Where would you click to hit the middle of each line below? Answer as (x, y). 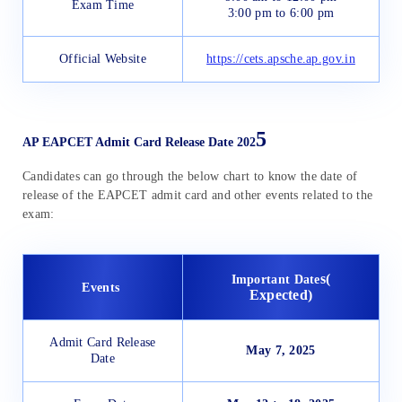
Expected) (281, 295)
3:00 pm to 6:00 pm (281, 13)
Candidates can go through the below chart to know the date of (190, 177)
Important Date (275, 280)
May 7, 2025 (281, 351)
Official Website (103, 58)
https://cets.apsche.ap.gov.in (281, 58)
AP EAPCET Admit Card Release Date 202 (139, 143)
